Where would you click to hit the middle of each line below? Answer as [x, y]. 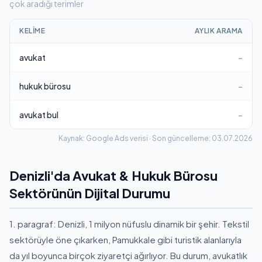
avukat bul [39, 115]
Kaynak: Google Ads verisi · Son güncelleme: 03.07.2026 [156, 138]
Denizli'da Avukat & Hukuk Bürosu [113, 175]
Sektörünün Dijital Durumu [90, 193]
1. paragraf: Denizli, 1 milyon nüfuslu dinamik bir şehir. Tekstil [129, 224]
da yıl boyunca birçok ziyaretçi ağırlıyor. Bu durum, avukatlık [128, 255]
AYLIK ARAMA [219, 31]
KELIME [32, 31]
